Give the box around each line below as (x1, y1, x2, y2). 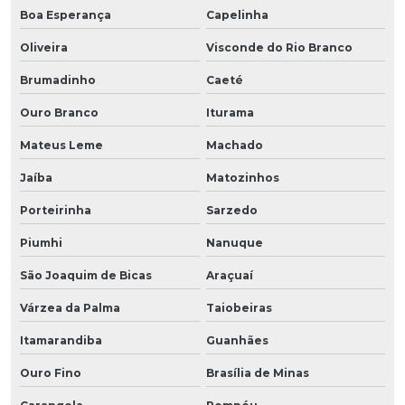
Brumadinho (20, 72, 96, 87)
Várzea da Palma (20, 300, 120, 315)
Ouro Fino (20, 365, 81, 380)
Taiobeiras (205, 300, 272, 315)
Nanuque (205, 235, 263, 250)
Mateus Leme (20, 137, 103, 152)
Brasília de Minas (205, 365, 309, 380)
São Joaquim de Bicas (20, 268, 152, 282)
